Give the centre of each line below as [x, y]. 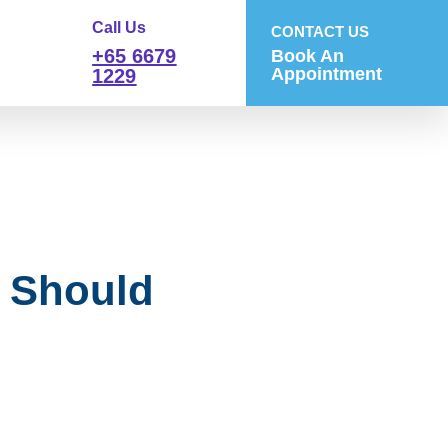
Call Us [119, 27]
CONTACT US [320, 31]
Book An [308, 55]
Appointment [327, 73]
